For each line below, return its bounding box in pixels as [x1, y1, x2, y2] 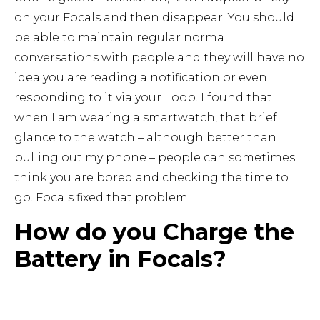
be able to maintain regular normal [14, 31, 228, 45]
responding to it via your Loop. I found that [14, 91, 272, 105]
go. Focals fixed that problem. [14, 191, 190, 205]
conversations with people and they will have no [14, 51, 304, 65]
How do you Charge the [14, 217, 294, 246]
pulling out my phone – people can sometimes [14, 151, 295, 165]
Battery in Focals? [14, 244, 226, 273]
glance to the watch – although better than [14, 131, 276, 145]
